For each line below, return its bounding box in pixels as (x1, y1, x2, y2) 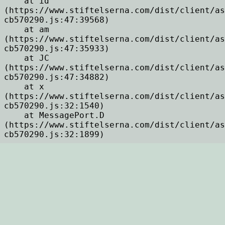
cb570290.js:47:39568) (4, 15, 109, 25)
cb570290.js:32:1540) (4, 100, 104, 110)
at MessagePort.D (4, 110, 24, 120)
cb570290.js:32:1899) (4, 129, 104, 139)
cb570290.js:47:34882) (4, 72, 109, 82)
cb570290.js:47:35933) (4, 43, 109, 53)
